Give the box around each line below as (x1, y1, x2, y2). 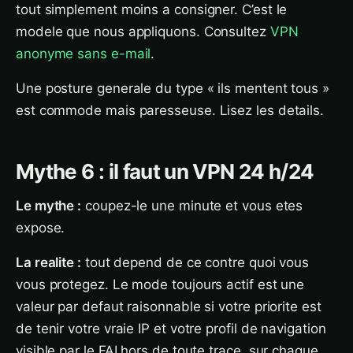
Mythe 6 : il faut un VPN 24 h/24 (16, 159, 314, 184)
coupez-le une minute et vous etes (81, 198, 303, 214)
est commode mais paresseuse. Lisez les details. (16, 102, 325, 118)
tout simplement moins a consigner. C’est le (16, 2, 288, 17)
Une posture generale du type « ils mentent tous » (16, 80, 329, 96)
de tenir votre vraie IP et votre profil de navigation (16, 321, 326, 336)
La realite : (16, 255, 81, 270)
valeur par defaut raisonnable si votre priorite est (16, 299, 321, 314)
